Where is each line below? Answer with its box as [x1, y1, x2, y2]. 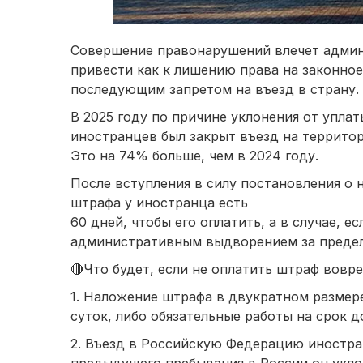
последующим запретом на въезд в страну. [70, 81, 359, 98]
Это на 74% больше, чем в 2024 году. [70, 147, 318, 164]
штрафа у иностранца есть [70, 194, 248, 211]
